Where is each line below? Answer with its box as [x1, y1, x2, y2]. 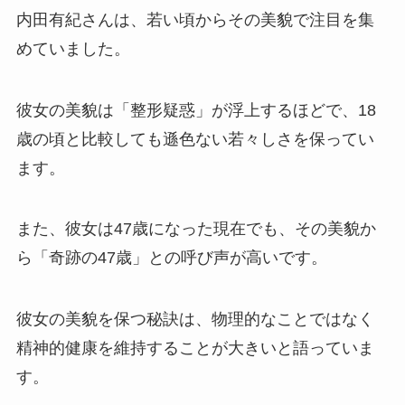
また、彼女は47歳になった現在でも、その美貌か [15, 220, 376, 239]
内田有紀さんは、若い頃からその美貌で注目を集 [15, 10, 374, 29]
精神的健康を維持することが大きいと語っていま [15, 339, 374, 358]
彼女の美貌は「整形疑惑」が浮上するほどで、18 [15, 100, 376, 119]
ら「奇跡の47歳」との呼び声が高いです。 [15, 249, 327, 268]
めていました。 [15, 39, 130, 58]
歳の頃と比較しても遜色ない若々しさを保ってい [15, 129, 374, 148]
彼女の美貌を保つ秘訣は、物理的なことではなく [15, 310, 374, 329]
